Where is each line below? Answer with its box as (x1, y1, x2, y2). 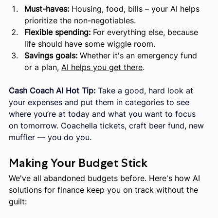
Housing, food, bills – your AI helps (69, 3, 202, 14)
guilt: (9, 196, 27, 206)
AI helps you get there (61, 62, 143, 72)
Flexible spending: (24, 27, 91, 37)
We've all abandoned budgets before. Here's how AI (9, 173, 202, 183)
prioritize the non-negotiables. (24, 15, 136, 25)
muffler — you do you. (9, 132, 91, 142)
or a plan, (24, 62, 61, 72)
